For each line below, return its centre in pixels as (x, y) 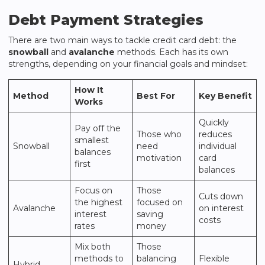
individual (218, 146)
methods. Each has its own (172, 52)
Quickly (214, 122)
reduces (215, 134)
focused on (160, 202)
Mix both (93, 247)
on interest (221, 208)
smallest (92, 140)
